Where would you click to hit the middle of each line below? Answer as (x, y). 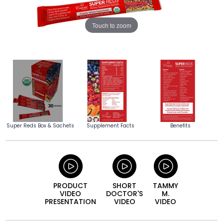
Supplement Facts (110, 126)
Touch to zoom (111, 25)
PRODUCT (70, 186)
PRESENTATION (70, 202)
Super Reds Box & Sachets (41, 126)
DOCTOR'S (124, 194)
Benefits (180, 126)
